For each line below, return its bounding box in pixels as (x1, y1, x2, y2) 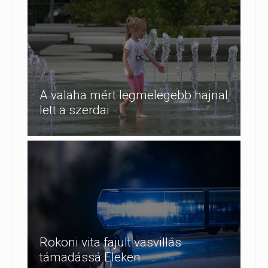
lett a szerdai (39, 103, 109, 118)
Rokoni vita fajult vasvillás (39, 234, 181, 249)
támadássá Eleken (39, 249, 141, 264)
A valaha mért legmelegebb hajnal (39, 88, 228, 103)
